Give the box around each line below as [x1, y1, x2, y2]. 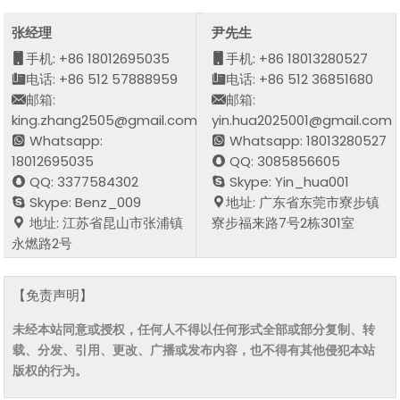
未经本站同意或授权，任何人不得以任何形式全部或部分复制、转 [12, 320, 376, 338]
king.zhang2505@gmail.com [12, 110, 198, 129]
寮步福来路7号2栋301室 [212, 212, 355, 232]
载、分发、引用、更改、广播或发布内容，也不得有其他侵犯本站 [12, 340, 376, 359]
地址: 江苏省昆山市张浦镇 [26, 212, 184, 232]
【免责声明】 [12, 285, 94, 304]
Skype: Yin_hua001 [226, 171, 350, 191]
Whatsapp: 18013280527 [226, 130, 387, 150]
